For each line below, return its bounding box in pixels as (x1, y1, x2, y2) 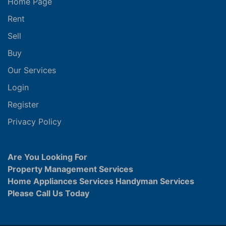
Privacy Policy (8, 116, 62, 127)
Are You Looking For (8, 151, 87, 162)
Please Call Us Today (8, 188, 89, 198)
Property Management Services (8, 163, 133, 174)
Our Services (8, 65, 56, 75)
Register (8, 99, 39, 109)
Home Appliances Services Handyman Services (8, 176, 194, 186)
